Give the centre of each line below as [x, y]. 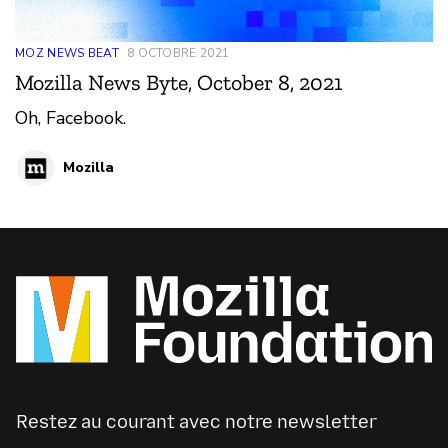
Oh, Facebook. [70, 117]
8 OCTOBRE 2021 [178, 52]
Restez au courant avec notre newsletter [196, 421]
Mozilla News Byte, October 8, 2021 [178, 82]
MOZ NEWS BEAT [67, 52]
